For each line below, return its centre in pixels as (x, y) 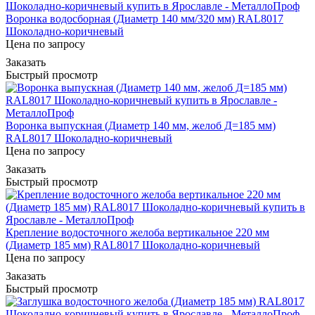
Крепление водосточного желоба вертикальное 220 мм (137, 232)
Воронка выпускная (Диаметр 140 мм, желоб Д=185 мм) (141, 125)
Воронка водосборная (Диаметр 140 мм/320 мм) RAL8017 (144, 18)
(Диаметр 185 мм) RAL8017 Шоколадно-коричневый (133, 245)
